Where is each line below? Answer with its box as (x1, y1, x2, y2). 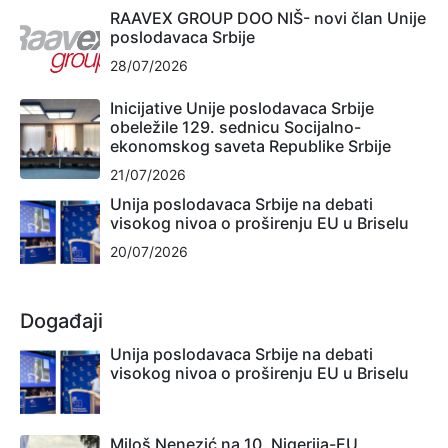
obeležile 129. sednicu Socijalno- (110, 116, 361, 137)
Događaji (20, 308, 103, 333)
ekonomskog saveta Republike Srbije (110, 135, 391, 156)
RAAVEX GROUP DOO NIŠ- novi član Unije (110, 7, 426, 28)
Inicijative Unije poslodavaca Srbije (110, 97, 374, 118)
